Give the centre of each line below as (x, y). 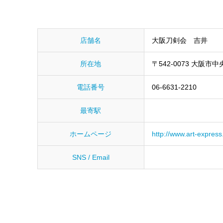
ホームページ (91, 134)
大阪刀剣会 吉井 (179, 40)
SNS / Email (91, 157)
